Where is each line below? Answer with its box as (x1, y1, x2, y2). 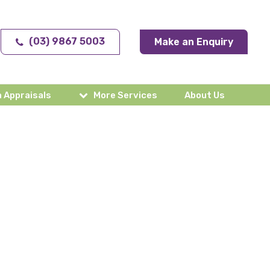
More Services (93, 90, 157, 101)
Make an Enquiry (154, 36, 233, 48)
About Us (184, 90, 225, 101)
